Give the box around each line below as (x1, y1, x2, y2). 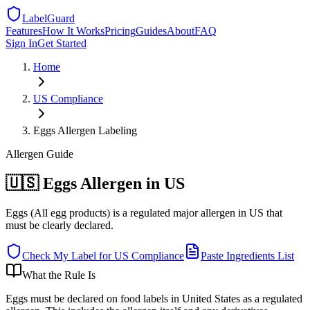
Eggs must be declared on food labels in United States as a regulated (6, 292, 302, 304)
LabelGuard (22, 12, 75, 24)
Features (6, 25, 42, 37)
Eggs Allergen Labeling (33, 125, 137, 136)
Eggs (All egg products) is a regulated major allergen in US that (6, 206, 282, 219)
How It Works (42, 25, 104, 37)
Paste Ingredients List (201, 249, 294, 262)
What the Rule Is (22, 268, 95, 281)
